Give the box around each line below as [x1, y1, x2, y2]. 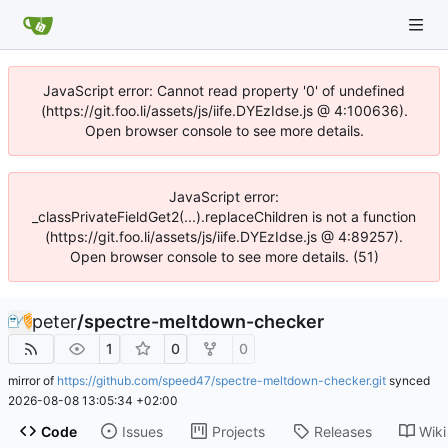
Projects [211, 422, 265, 440]
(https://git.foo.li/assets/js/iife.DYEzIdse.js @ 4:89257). [45, 228, 403, 245]
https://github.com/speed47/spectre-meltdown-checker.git [57, 373, 386, 388]
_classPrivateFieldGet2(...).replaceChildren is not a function [32, 208, 416, 225]
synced [386, 373, 430, 388]
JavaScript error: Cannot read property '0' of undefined [43, 82, 405, 99]
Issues [121, 422, 163, 440]
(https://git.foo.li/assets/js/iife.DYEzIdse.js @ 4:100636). [40, 102, 408, 119]
